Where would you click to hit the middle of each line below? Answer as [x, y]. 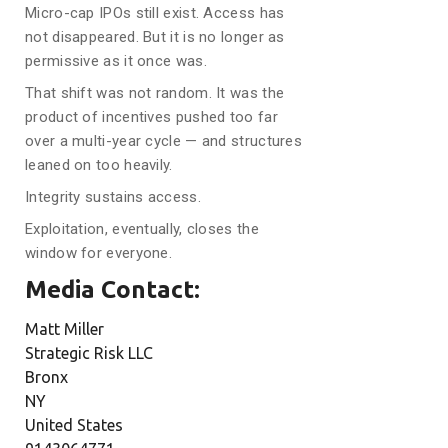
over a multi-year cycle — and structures [164, 141]
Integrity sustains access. [113, 197]
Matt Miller [64, 329]
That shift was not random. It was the [155, 93]
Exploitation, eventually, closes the [142, 229]
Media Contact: [115, 289]
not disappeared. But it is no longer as [155, 37]
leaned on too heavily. [99, 165]
